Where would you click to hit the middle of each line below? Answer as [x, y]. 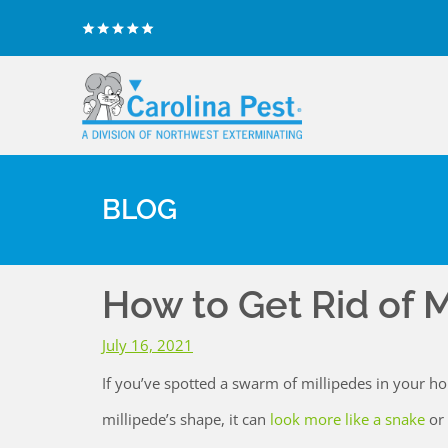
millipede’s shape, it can [186, 419]
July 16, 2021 [147, 345]
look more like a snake [347, 419]
